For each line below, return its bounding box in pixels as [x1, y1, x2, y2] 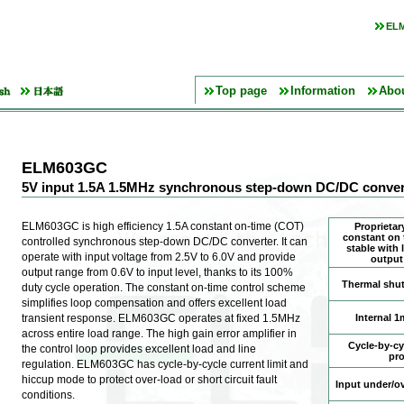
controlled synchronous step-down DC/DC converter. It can [22, 235, 308, 249]
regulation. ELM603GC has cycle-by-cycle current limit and [22, 358, 308, 372]
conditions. [22, 389, 75, 402]
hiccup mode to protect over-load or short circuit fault [22, 373, 277, 387]
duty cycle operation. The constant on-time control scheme [22, 281, 306, 295]
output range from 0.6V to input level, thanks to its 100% [22, 266, 293, 280]
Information [290, 84, 355, 97]
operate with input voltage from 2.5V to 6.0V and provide [22, 251, 296, 264]
